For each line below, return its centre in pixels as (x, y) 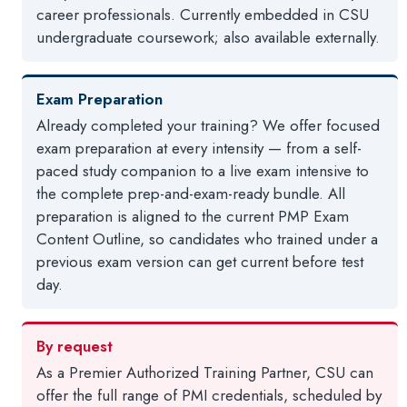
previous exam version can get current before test (200, 262)
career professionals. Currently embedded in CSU (203, 15)
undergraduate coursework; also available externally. (208, 37)
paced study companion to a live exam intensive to (203, 171)
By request (75, 346)
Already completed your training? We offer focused (208, 125)
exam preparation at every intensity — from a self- (199, 148)
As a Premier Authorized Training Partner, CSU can (205, 372)
